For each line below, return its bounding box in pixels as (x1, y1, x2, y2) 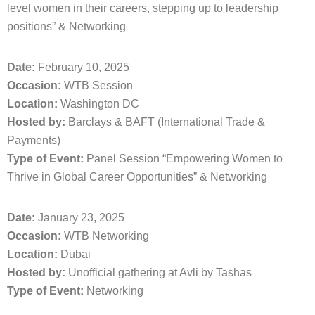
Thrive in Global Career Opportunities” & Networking (7, 171, 267, 183)
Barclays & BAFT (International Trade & (65, 116, 265, 128)
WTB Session (61, 79, 133, 91)
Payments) (7, 134, 60, 146)
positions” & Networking (7, 20, 126, 32)
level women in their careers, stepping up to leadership (7, 2, 278, 14)
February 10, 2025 (35, 61, 129, 73)
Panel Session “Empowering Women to (84, 153, 283, 165)
